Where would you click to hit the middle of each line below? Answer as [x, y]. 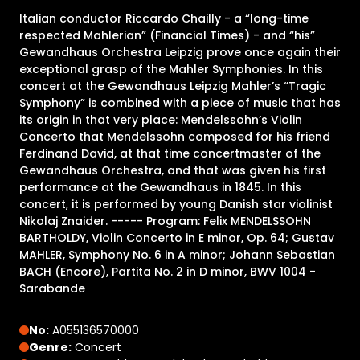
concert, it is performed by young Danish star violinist [176, 204]
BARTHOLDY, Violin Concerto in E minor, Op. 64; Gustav [177, 237]
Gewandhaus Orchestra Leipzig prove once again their [180, 52]
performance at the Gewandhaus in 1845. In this [160, 187]
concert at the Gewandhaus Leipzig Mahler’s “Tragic [173, 86]
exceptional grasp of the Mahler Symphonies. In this [171, 69]
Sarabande [52, 288]
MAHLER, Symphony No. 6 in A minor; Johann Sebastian [177, 254]
